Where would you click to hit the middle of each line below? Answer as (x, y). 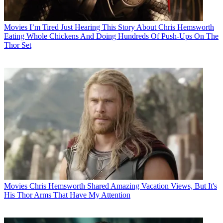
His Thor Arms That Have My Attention (67, 195)
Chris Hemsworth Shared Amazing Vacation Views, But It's (123, 186)
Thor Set (18, 45)
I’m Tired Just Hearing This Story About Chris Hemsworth (122, 27)
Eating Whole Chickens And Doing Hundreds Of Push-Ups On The (111, 36)
